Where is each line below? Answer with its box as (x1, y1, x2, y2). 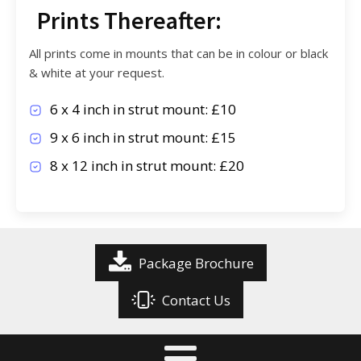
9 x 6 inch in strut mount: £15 (49, 127, 236, 147)
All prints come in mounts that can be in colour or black (28, 44, 328, 61)
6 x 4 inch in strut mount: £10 (49, 99, 236, 118)
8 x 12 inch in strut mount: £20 (49, 156, 244, 175)
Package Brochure (138, 253, 254, 272)
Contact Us (161, 290, 230, 309)
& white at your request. (28, 64, 164, 81)
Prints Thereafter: (36, 4, 222, 35)
